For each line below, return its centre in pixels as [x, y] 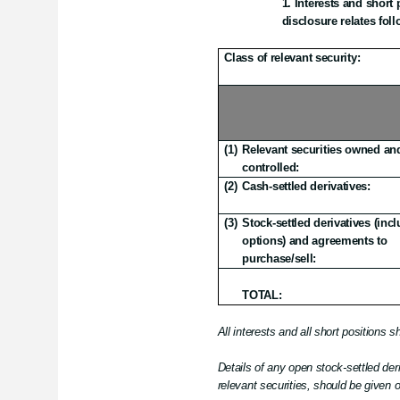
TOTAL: [262, 295]
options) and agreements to [315, 241]
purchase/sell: [279, 258]
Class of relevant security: [292, 58]
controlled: [271, 167]
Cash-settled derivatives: [306, 186]
